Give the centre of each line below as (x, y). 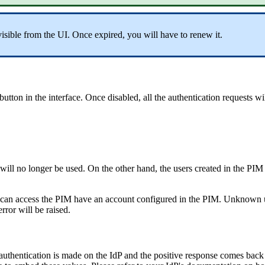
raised (57, 209)
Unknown (243, 199)
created (208, 168)
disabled (123, 98)
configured (157, 199)
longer (40, 168)
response (201, 255)
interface (64, 98)
